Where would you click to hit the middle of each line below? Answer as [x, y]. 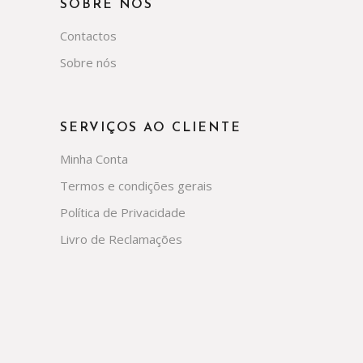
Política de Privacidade [123, 212]
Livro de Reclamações [121, 239]
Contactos [88, 35]
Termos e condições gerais [136, 185]
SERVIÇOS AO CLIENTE [151, 128]
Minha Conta [94, 158]
